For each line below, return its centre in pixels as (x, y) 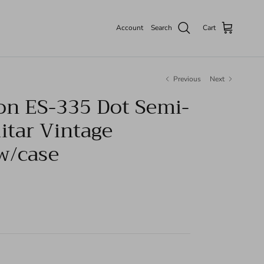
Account (130, 28)
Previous (187, 79)
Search (161, 28)
